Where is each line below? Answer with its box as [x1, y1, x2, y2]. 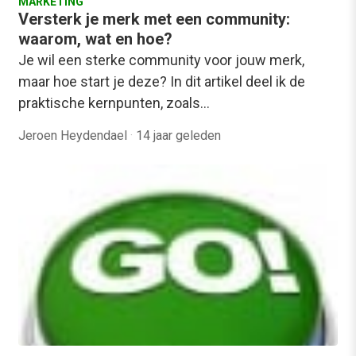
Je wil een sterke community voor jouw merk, [18, 51, 304, 68]
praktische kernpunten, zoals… [18, 94, 210, 111]
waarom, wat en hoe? [18, 29, 172, 48]
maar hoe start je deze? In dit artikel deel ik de [18, 72, 305, 90]
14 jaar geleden [136, 127, 221, 143]
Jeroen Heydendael [18, 127, 130, 143]
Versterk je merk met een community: [18, 9, 290, 29]
